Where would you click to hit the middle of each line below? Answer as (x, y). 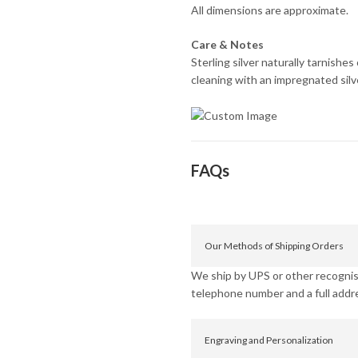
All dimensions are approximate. (269, 10)
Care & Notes (227, 45)
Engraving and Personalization (268, 340)
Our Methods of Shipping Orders (274, 245)
